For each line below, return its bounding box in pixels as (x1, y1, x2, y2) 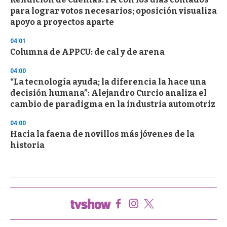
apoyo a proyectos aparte (10, 17, 114, 27)
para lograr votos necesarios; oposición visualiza (10, 6, 217, 16)
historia (10, 140, 45, 150)
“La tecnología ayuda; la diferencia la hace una (10, 77, 206, 87)
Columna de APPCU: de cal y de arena (10, 47, 165, 57)
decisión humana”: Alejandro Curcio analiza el (10, 88, 207, 98)
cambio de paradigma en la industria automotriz (10, 99, 215, 109)
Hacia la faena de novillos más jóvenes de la (10, 129, 195, 139)
